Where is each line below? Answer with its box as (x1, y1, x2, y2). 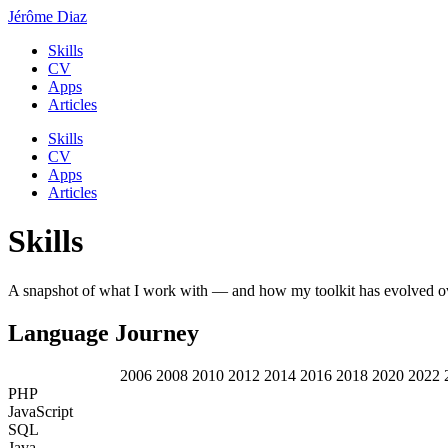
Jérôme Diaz (8, 8, 87, 25)
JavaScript (8, 402, 73, 420)
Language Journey (8, 319, 199, 346)
